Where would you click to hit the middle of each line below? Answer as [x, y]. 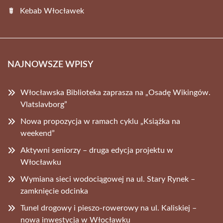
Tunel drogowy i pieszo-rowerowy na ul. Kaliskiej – [109, 208]
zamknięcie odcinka [54, 191]
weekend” [38, 133]
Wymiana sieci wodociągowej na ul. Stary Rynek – [108, 179]
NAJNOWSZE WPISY [50, 64]
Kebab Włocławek [52, 11]
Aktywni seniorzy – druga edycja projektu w [97, 150]
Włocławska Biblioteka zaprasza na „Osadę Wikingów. [115, 92]
